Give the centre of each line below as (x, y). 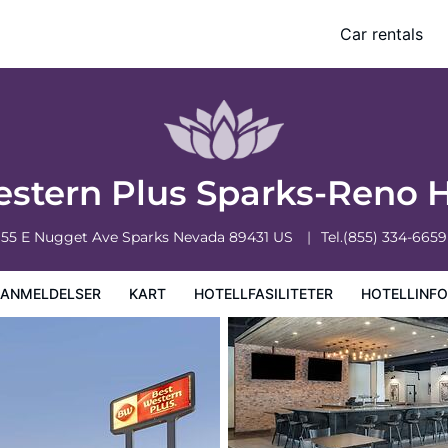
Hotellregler (211, 46)
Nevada (201, 237)
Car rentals (381, 34)
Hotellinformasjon (102, 46)
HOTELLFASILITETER (263, 293)
